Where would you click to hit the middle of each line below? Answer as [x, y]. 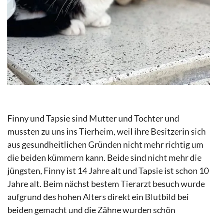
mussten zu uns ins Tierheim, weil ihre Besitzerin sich [107, 132]
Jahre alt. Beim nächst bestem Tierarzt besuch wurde [106, 184]
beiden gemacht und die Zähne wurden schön [91, 210]
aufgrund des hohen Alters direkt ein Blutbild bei [98, 197]
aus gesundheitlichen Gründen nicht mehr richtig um [105, 145]
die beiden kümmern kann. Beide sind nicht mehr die [104, 158]
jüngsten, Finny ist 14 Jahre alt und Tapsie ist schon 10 [108, 171]
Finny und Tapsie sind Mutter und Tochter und [93, 118]
